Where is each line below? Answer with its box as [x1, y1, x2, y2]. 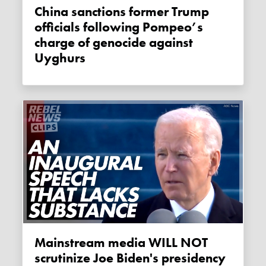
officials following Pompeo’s [34, 18, 204, 36]
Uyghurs [34, 49, 86, 66]
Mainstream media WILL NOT [34, 235, 46, 252]
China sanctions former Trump [34, 3, 43, 20]
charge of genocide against [34, 34, 194, 51]
